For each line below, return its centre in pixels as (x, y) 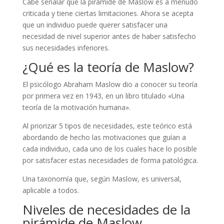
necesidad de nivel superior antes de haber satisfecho (109, 36)
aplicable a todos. (50, 190)
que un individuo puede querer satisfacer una (95, 24)
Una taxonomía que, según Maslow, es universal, (102, 178)
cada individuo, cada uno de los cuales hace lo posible (109, 148)
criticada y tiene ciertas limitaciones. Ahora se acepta (108, 13)
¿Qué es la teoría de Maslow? (108, 67)
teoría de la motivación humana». (76, 107)
